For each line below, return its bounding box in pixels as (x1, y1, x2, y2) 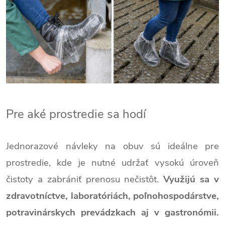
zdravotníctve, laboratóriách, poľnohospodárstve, (6, 189, 219, 203)
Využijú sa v (163, 173, 219, 186)
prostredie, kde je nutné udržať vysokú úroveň (6, 156, 219, 170)
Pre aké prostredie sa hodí (6, 106, 146, 123)
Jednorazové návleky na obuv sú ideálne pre (6, 140, 219, 153)
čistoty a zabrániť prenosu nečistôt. (6, 173, 164, 186)
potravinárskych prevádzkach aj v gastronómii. (6, 206, 219, 219)
